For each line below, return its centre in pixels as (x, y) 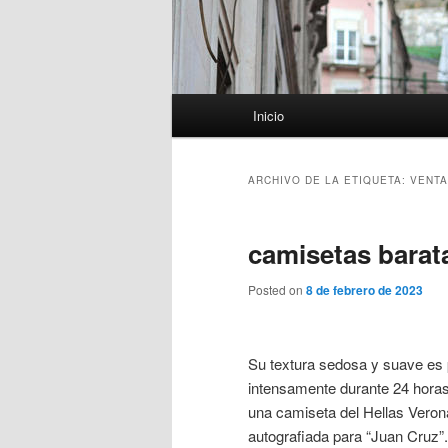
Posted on (277, 290)
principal (199, 130)
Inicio (269, 116)
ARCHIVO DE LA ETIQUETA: (329, 180)
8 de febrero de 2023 (364, 290)
